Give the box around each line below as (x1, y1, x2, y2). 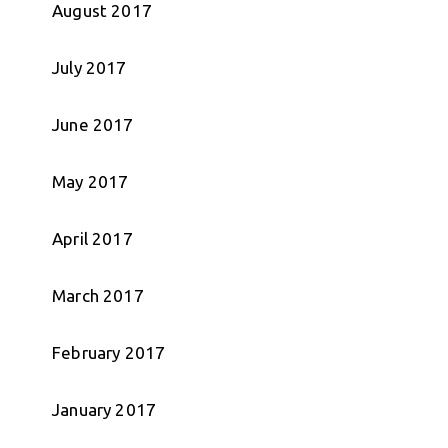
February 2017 (52, 343, 166, 363)
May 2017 (52, 172, 129, 192)
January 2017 (52, 400, 157, 420)
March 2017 (52, 286, 144, 306)
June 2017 (52, 115, 134, 135)
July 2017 (52, 58, 127, 78)
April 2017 (52, 229, 133, 249)
